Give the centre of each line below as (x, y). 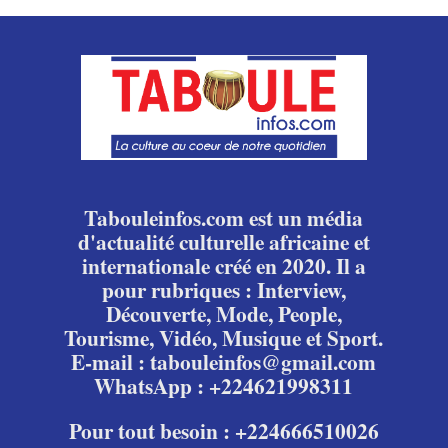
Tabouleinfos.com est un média (224, 218)
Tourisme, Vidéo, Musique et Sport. (224, 338)
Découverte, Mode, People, (223, 314)
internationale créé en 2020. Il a (223, 266)
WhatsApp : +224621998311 (224, 386)
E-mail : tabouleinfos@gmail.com (224, 362)
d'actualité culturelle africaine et (223, 242)
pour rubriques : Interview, (223, 290)
